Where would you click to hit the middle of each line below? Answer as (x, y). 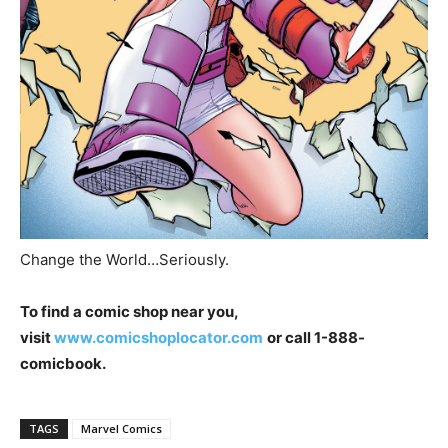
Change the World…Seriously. (124, 259)
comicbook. (64, 363)
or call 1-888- (316, 337)
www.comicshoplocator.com (158, 337)
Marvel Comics (121, 428)
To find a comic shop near (113, 311)
